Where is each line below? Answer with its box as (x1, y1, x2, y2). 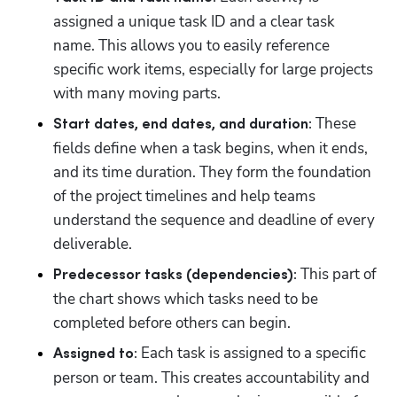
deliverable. (53, 233, 136, 254)
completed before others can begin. (53, 312, 291, 333)
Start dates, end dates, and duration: (53, 116, 312, 132)
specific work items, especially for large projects (53, 58, 373, 80)
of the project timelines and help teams (53, 185, 315, 206)
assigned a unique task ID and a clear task (53, 11, 335, 32)
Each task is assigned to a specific (137, 342, 366, 363)
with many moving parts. (53, 82, 224, 104)
